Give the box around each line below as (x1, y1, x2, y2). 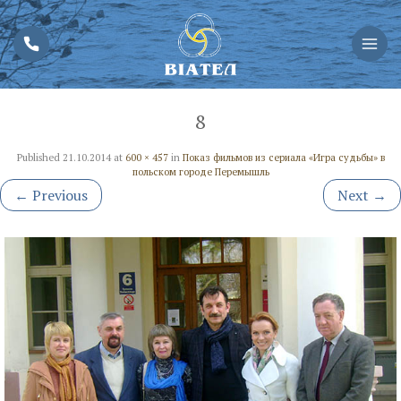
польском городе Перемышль (132, 165, 269, 178)
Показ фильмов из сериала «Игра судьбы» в (182, 150, 385, 164)
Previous (29, 184, 88, 205)
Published (16, 150, 63, 164)
